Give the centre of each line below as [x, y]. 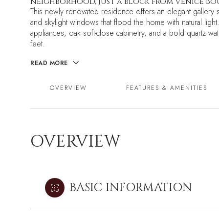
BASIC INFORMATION [131, 188]
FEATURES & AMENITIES [167, 88]
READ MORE [49, 63]
